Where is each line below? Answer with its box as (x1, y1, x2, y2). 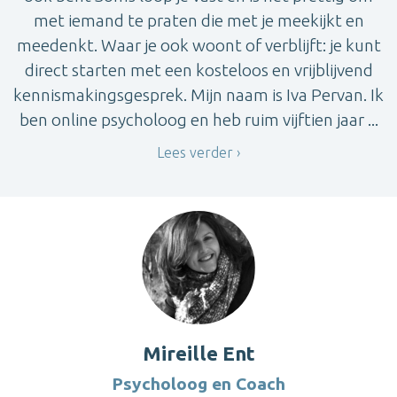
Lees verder (157, 144, 233, 160)
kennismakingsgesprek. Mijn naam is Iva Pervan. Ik (13, 84, 384, 105)
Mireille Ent (142, 342, 255, 365)
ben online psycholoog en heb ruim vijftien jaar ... (19, 109, 378, 129)
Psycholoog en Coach (112, 374, 285, 394)
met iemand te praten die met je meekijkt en (33, 10, 364, 30)
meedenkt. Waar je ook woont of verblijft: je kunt (16, 35, 381, 55)
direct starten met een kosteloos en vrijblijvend (24, 59, 373, 80)
